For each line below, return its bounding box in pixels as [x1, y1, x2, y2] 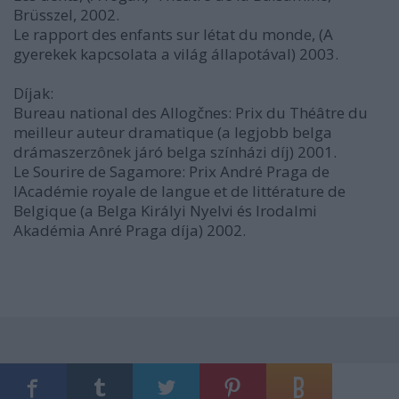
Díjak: [13, 83, 53, 103]
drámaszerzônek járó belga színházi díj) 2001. [13, 142, 337, 162]
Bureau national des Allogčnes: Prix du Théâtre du [13, 102, 368, 123]
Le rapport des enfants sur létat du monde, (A [13, 24, 333, 45]
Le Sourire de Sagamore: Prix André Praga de [13, 161, 330, 182]
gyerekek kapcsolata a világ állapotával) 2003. [13, 44, 338, 64]
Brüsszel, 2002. [13, 4, 119, 25]
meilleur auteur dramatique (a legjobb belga [13, 122, 332, 142]
